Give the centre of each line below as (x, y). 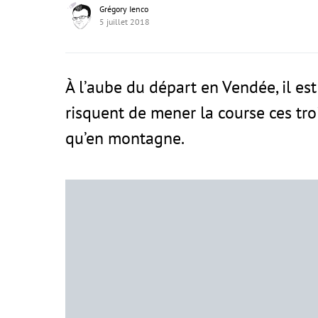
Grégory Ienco (124, 9)
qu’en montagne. (125, 138)
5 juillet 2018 (125, 22)
